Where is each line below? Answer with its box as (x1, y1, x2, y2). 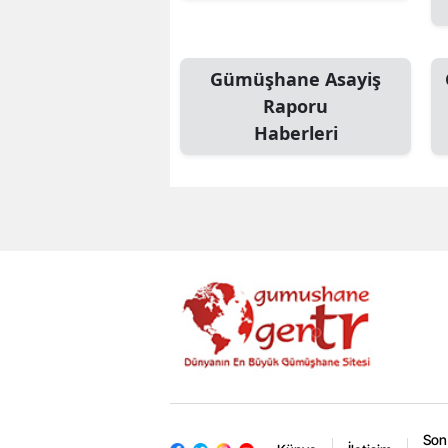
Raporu (263, 94, 328, 119)
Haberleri (253, 121, 338, 146)
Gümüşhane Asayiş (210, 67, 381, 92)
